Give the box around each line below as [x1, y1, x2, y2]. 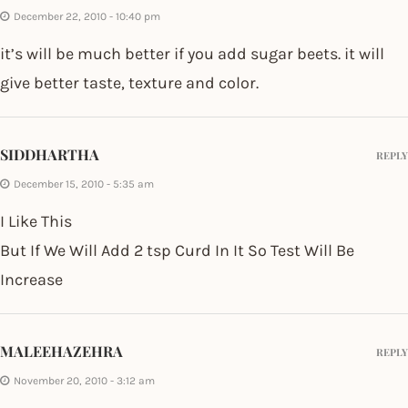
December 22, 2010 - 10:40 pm [14, 9, 160, 23]
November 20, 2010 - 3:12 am [14, 373, 155, 387]
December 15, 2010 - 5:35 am [14, 177, 154, 190]
